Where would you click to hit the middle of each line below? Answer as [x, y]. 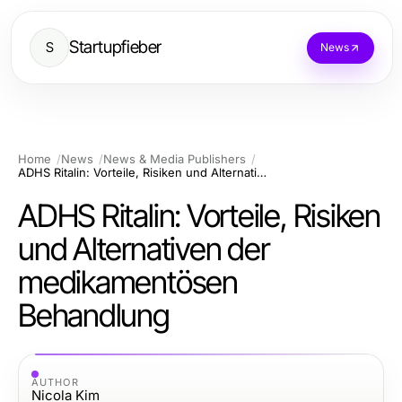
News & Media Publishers [175, 159]
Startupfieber [116, 47]
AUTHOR [55, 382]
